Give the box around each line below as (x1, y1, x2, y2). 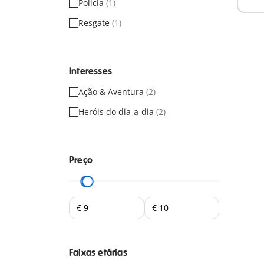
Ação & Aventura (78, 86, 146, 97)
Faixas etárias (69, 247, 127, 259)
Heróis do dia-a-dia (78, 106, 156, 117)
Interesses (69, 65, 112, 77)
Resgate (78, 17, 112, 28)
